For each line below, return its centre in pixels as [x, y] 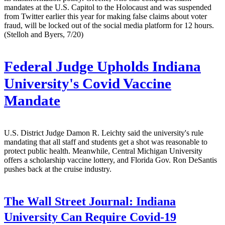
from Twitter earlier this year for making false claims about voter [105, 16]
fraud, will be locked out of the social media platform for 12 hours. [109, 25]
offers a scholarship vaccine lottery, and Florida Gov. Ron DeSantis [110, 160]
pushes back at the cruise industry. [58, 169]
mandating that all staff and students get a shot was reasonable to [106, 142]
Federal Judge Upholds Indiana [102, 66]
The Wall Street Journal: [69, 201]
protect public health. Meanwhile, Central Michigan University [103, 151]
